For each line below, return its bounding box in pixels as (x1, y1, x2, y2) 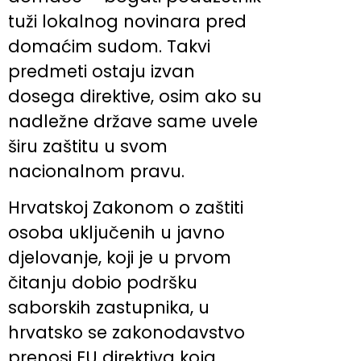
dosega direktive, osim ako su (8, 84, 262, 108)
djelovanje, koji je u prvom (8, 245, 231, 269)
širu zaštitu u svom (8, 134, 168, 158)
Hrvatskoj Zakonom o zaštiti (8, 195, 243, 219)
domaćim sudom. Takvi (8, 34, 210, 58)
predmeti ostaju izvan (8, 59, 195, 83)
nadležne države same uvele (8, 109, 258, 133)
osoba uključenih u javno (8, 220, 225, 244)
